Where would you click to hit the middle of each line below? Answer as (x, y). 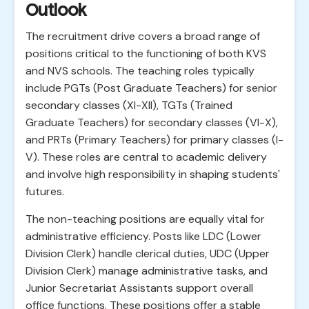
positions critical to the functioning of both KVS (146, 53)
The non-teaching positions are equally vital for (145, 219)
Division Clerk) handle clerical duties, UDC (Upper (148, 253)
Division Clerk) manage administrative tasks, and (147, 271)
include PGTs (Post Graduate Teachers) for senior (151, 88)
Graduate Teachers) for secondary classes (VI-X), (152, 122)
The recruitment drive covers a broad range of (143, 36)
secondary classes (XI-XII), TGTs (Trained (129, 105)
